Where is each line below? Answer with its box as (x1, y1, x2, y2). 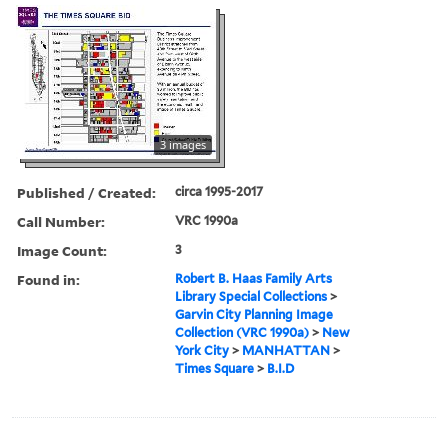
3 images (160, 136, 206, 152)
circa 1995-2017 (175, 183, 264, 199)
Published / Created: (17, 182, 156, 202)
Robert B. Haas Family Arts (175, 270, 333, 286)
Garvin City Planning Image (175, 306, 334, 322)
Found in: (17, 269, 80, 289)
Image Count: (17, 240, 107, 260)
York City (175, 342, 230, 358)
